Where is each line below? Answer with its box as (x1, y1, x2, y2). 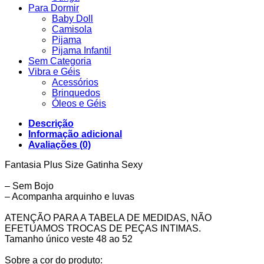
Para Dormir (28, 3, 79, 14)
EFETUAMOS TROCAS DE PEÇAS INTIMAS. (5, 223, 201, 234)
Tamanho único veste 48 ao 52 (5, 234, 133, 245)
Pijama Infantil (52, 45, 111, 56)
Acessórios (52, 77, 98, 88)
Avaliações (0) (28, 140, 91, 150)
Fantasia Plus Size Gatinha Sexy (5, 160, 145, 170)
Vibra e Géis (28, 67, 80, 77)
